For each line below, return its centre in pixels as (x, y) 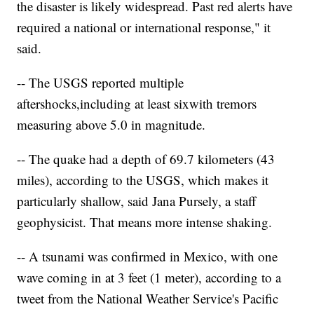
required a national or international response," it (144, 27)
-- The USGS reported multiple (101, 83)
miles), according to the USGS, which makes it (143, 180)
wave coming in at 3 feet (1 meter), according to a (149, 278)
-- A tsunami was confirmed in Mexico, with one (148, 257)
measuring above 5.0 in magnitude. (111, 125)
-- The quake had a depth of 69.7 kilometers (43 (146, 159)
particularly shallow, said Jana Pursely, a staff (137, 201)
